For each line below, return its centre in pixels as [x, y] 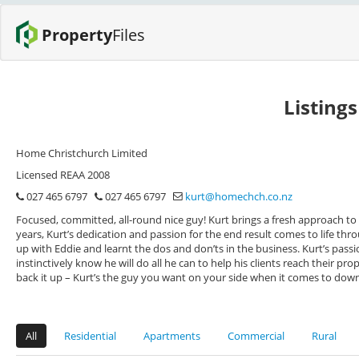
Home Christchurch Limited [82, 153]
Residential [90, 336]
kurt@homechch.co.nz [239, 196]
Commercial [256, 336]
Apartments [172, 336]
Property [77, 34]
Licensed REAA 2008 [63, 175]
